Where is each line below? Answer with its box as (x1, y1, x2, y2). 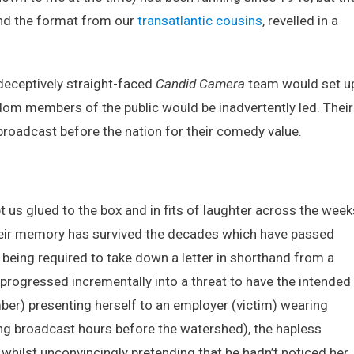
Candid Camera (156, 76, 245, 92)
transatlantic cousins (137, 13, 262, 28)
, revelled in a (262, 13, 338, 28)
